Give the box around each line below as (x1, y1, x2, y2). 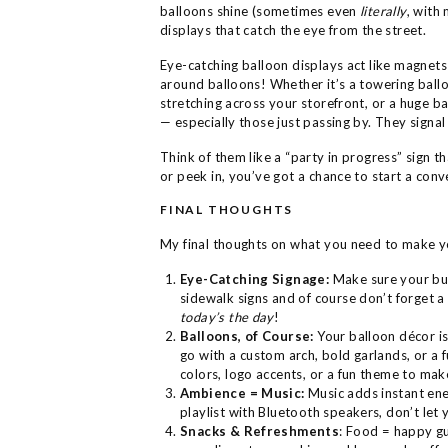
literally (360, 3, 407, 19)
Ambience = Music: (180, 385, 305, 401)
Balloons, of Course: (180, 328, 314, 344)
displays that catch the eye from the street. (160, 22, 427, 38)
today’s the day (180, 309, 274, 325)
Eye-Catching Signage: (180, 271, 330, 287)
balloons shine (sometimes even (160, 3, 361, 19)
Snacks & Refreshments (180, 423, 340, 439)
